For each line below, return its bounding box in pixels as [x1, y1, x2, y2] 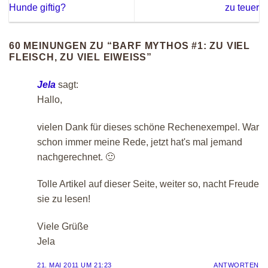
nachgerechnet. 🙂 [37, 151, 115, 162]
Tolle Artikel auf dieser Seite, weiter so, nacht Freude [37, 179, 259, 190]
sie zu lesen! [37, 194, 90, 205]
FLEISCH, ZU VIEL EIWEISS [9, 51, 140, 62]
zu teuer [225, 2, 259, 13]
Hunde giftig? [9, 2, 66, 13]
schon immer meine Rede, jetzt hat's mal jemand [37, 136, 242, 147]
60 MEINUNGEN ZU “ [9, 40, 112, 51]
